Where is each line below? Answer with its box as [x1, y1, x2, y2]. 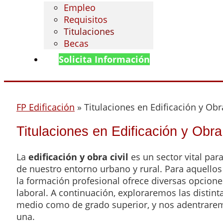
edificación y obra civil [28, 150, 128, 163]
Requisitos [64, 13, 108, 25]
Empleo [64, 1, 96, 13]
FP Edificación [16, 101, 75, 113]
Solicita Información [59, 53, 150, 65]
